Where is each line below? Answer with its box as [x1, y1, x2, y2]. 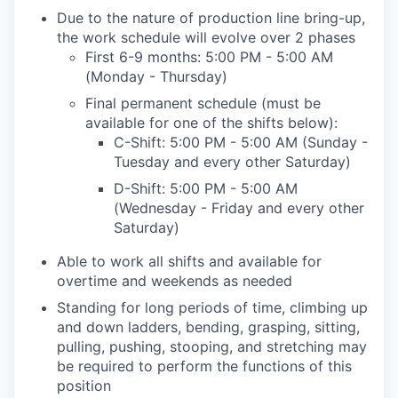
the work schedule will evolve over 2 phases [57, 28, 355, 47]
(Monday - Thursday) [85, 68, 227, 86]
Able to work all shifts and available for [57, 252, 322, 271]
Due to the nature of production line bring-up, [57, 9, 365, 28]
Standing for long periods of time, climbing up [57, 298, 368, 317]
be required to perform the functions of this [57, 357, 352, 376]
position [57, 377, 111, 395]
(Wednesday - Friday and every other [114, 199, 364, 218]
